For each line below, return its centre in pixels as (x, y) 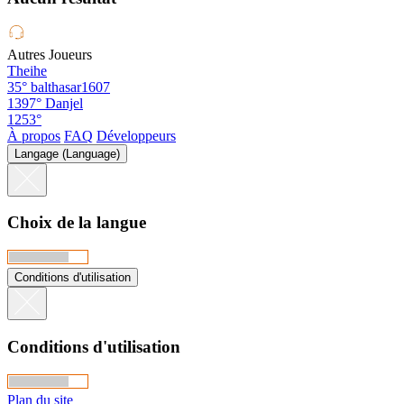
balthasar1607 (70, 87)
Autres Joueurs (50, 54)
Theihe (27, 70)
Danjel (64, 103)
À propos (34, 135)
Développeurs (136, 135)
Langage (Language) (67, 153)
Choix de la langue (77, 223)
